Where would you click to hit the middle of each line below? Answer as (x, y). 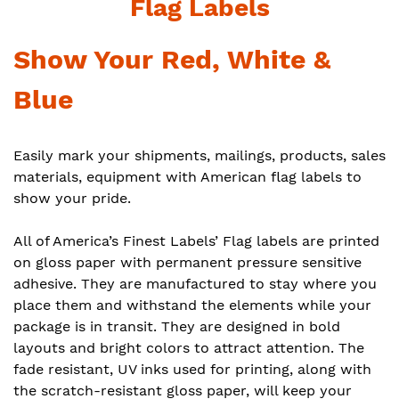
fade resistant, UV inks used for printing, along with (192, 369)
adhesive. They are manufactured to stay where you (195, 284)
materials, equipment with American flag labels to (187, 177)
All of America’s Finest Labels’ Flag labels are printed (196, 241)
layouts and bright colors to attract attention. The (189, 348)
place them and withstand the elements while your (192, 305)
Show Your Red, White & (172, 59)
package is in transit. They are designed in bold (177, 326)
